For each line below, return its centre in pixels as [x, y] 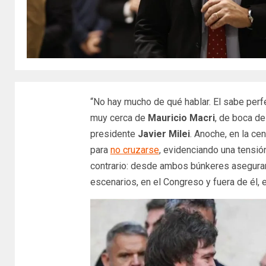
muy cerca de [119, 118]
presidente [114, 134]
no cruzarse [134, 150]
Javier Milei [164, 134]
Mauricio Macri [181, 118]
